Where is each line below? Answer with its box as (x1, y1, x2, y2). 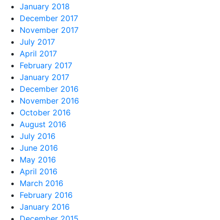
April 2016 (20, 166, 57, 176)
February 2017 (20, 60, 72, 70)
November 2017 (20, 25, 79, 35)
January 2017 (20, 72, 69, 82)
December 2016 (20, 83, 79, 94)
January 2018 (20, 1, 70, 11)
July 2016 (20, 131, 55, 141)
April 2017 (20, 48, 57, 58)
